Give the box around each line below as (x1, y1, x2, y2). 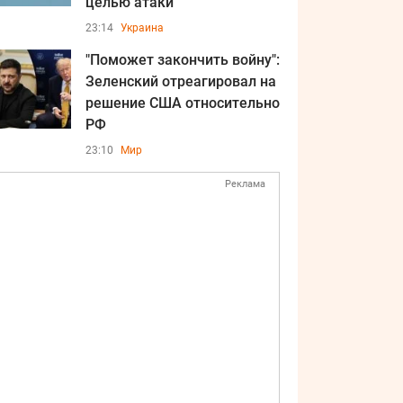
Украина (121, 22, 164, 34)
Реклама (225, 178, 265, 190)
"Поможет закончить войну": (85, 51, 280, 68)
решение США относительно (85, 94, 280, 112)
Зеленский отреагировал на (85, 73, 276, 90)
